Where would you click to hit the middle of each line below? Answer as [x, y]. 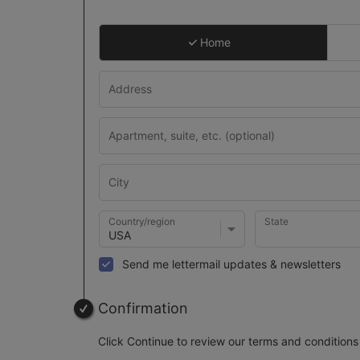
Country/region [142, 222]
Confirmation [143, 308]
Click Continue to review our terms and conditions [228, 341]
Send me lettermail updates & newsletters [231, 264]
